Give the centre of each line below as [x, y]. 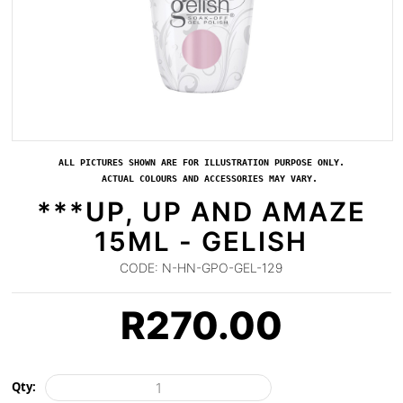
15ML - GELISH [201, 242]
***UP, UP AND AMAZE [201, 212]
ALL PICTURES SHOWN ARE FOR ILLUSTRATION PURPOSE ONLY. [201, 162]
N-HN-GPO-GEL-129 [221, 268]
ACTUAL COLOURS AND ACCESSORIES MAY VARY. [201, 179]
